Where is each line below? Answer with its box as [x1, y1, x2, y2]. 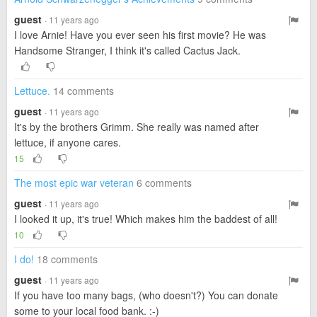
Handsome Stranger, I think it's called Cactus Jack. [14, 43, 241, 57]
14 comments [53, 83, 114, 98]
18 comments [37, 252, 98, 266]
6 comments [137, 175, 192, 190]
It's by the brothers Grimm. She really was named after [14, 120, 259, 134]
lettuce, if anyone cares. [14, 135, 121, 149]
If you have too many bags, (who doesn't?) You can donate [14, 288, 278, 302]
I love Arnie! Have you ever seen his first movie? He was [14, 28, 266, 42]
